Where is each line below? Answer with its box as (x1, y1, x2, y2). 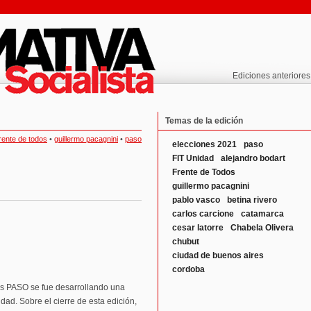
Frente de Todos (172, 167, 235, 177)
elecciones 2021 (172, 140, 237, 149)
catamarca (241, 209, 284, 219)
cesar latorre (172, 223, 224, 233)
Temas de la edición (165, 116, 243, 126)
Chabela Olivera (230, 223, 294, 233)
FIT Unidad (172, 153, 214, 163)
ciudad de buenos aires (172, 251, 264, 260)
